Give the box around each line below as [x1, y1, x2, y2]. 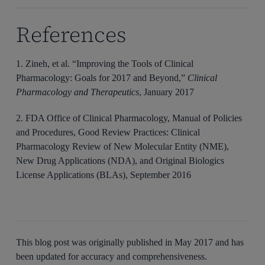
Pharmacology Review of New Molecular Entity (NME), [16, 141, 230, 152]
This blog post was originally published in [16, 237, 175, 248]
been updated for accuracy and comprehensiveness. [16, 251, 208, 262]
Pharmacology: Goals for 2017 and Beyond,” [16, 73, 188, 83]
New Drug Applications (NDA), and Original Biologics [16, 156, 225, 166]
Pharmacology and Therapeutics [16, 87, 140, 98]
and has [215, 237, 244, 248]
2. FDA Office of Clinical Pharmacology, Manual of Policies [16, 113, 243, 124]
